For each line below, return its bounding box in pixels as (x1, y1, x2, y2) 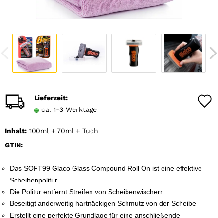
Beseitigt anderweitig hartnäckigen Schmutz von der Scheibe (10, 200, 196, 207)
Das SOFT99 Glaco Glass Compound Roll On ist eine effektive (10, 164, 202, 172)
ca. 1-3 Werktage (41, 106, 97, 113)
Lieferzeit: (34, 94, 68, 102)
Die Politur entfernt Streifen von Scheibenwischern (10, 188, 164, 196)
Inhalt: (5, 127, 27, 135)
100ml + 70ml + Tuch (29, 127, 98, 135)
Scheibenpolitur (10, 176, 57, 184)
